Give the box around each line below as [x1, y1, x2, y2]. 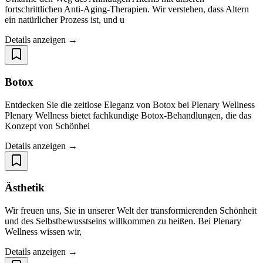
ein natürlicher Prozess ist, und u [5, 15, 124, 25]
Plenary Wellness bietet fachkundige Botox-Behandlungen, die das [5, 110, 251, 120]
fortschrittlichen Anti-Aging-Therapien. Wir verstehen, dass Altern [5, 4, 249, 15]
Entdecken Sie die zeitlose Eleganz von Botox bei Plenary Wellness [5, 99, 255, 110]
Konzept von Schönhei [5, 120, 90, 131]
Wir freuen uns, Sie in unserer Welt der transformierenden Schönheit [5, 205, 257, 216]
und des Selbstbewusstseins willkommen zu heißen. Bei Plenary [5, 216, 241, 227]
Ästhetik [5, 181, 45, 194]
